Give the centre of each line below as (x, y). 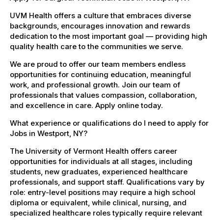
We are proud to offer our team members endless (98, 64)
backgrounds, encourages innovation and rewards (100, 26)
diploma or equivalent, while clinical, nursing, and (98, 202)
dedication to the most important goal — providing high (109, 36)
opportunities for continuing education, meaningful (100, 74)
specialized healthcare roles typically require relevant (106, 213)
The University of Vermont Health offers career (94, 151)
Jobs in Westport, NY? (49, 133)
